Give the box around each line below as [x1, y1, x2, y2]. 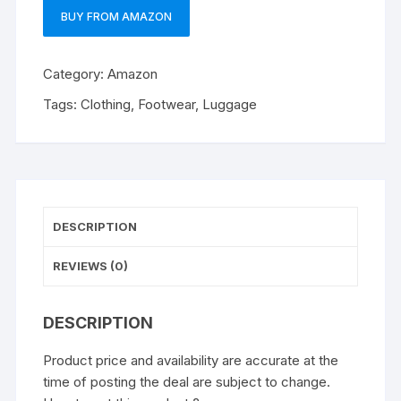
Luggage [202, 95, 258, 113]
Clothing [81, 95, 132, 113]
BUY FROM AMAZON [61, 9, 173, 23]
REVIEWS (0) [53, 258, 129, 273]
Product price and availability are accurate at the [43, 351, 339, 369]
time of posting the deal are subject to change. [43, 372, 331, 390]
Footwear [138, 95, 196, 113]
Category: [43, 64, 108, 82]
